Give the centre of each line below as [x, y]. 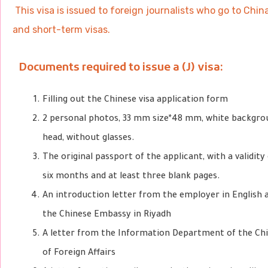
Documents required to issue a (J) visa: [121, 68]
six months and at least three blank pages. [132, 177]
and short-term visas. [62, 30]
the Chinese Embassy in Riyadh [107, 215]
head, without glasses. [89, 139]
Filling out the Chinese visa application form [135, 100]
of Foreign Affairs [79, 254]
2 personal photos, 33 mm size [106, 120]
